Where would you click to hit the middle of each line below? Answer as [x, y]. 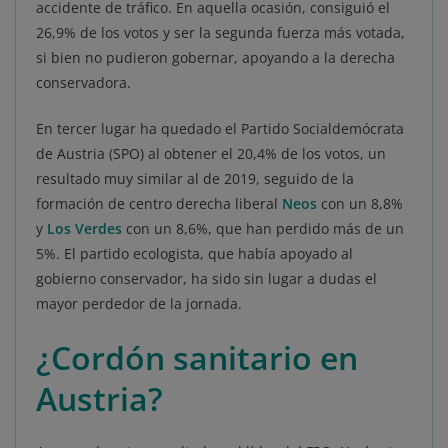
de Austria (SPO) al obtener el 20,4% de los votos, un [211, 154]
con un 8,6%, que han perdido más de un [263, 229]
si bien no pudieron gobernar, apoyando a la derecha [215, 58]
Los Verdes [84, 229]
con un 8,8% [360, 204]
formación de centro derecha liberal [159, 204]
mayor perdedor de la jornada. [139, 304]
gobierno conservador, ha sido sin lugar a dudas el [206, 279]
